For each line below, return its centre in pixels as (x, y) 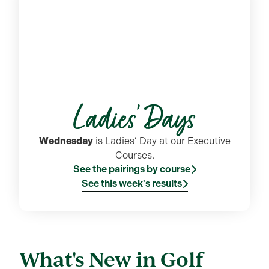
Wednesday (66, 141)
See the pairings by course (131, 169)
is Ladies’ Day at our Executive (162, 141)
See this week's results (131, 183)
